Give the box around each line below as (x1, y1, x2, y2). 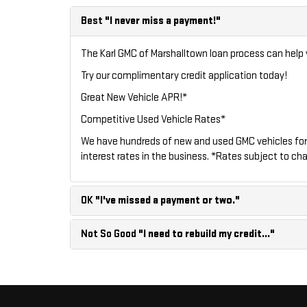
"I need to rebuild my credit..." (136, 228, 275, 241)
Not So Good (81, 228, 136, 241)
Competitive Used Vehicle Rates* (81, 113, 225, 126)
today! (257, 69, 287, 82)
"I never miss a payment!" (103, 14, 221, 27)
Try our (81, 69, 112, 82)
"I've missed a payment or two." (93, 194, 240, 207)
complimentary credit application (112, 69, 257, 82)
